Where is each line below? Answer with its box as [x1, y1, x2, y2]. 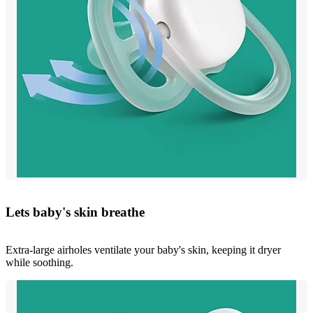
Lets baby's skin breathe [6, 204, 145, 219]
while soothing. [6, 256, 73, 269]
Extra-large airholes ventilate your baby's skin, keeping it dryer [6, 244, 281, 256]
